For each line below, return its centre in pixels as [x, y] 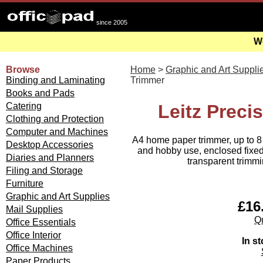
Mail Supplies [34, 209]
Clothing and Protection [55, 119]
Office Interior [33, 235]
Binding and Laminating [55, 80]
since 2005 [112, 22]
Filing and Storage [44, 171]
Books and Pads [40, 93]
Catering [24, 106]
